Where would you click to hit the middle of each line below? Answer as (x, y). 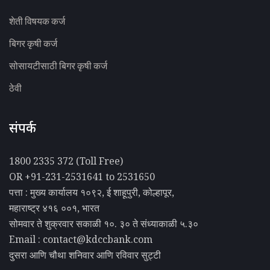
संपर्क (23, 129)
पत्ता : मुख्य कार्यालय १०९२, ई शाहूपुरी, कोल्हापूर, (92, 192)
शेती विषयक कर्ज (37, 21)
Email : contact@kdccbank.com (81, 239)
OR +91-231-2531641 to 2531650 (82, 176)
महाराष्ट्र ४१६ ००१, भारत (54, 208)
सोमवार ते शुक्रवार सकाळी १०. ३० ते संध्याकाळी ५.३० (104, 223)
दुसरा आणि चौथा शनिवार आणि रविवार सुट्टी (85, 255)
